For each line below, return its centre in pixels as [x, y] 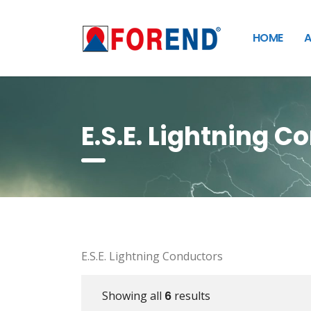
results [191, 296]
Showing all [133, 296]
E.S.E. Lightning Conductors [152, 256]
